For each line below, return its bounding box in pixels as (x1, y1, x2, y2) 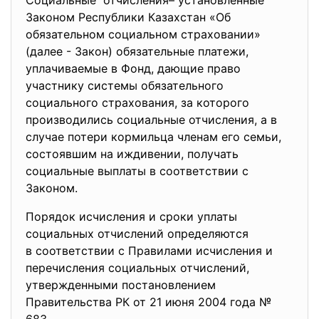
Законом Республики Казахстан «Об (26, 10, 231, 24)
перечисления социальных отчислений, (26, 261, 249, 275)
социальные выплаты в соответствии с (26, 164, 249, 178)
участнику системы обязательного (26, 78, 224, 93)
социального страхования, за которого (26, 95, 249, 110)
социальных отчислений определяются (26, 226, 249, 241)
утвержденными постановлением (26, 278, 216, 292)
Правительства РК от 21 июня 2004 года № (26, 295, 271, 309)
